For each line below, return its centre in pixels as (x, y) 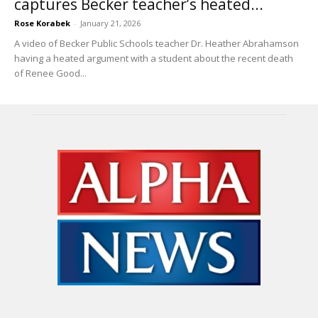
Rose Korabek (42, 23)
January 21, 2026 (110, 23)
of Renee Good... (50, 73)
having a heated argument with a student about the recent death (154, 59)
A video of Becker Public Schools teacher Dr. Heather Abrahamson (157, 44)
